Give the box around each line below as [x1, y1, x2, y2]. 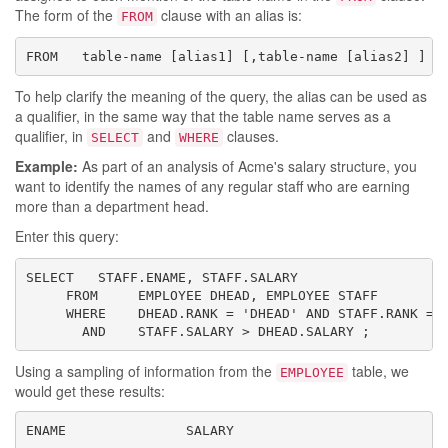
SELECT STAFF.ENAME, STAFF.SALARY [25, 269, 298, 285]
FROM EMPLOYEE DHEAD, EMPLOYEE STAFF [25, 287, 378, 303]
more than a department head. [15, 196, 209, 216]
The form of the [15, 5, 117, 25]
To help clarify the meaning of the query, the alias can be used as [15, 86, 427, 106]
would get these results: [15, 381, 165, 401]
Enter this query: [15, 226, 119, 246]
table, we [348, 361, 409, 381]
